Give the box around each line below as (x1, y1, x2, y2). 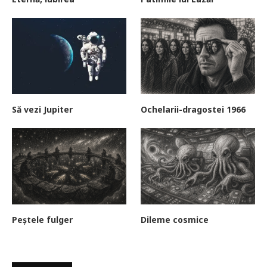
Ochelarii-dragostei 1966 (141, 103, 246, 115)
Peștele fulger (12, 213, 73, 225)
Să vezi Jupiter (12, 103, 73, 115)
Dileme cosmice (141, 213, 209, 225)
